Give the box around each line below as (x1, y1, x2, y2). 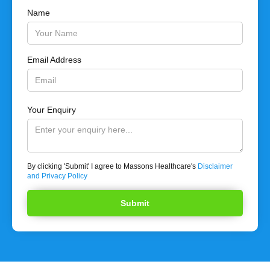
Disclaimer (198, 162, 233, 171)
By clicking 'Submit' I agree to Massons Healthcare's (27, 162, 198, 171)
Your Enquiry (27, 104, 76, 115)
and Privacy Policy (27, 171, 87, 180)
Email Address (27, 54, 81, 64)
